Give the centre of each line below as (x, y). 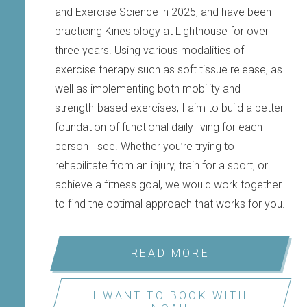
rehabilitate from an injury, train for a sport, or (161, 165)
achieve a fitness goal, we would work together (168, 184)
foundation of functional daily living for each (159, 127)
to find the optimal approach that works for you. (170, 204)
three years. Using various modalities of (149, 50)
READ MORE (170, 253)
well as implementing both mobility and (148, 88)
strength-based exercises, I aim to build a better (169, 108)
